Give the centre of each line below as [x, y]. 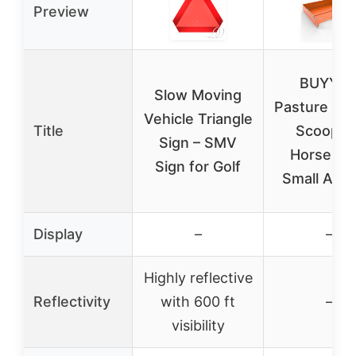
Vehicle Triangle [198, 118]
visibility [198, 325]
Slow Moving [198, 95]
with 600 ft [198, 301]
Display [58, 234]
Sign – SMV [198, 142]
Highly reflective [198, 277]
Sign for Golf [198, 166]
